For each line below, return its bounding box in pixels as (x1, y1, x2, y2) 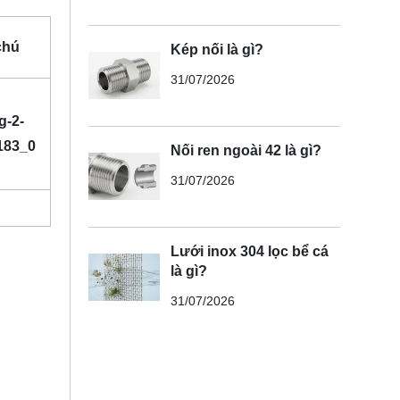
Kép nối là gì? (170, 41, 263, 57)
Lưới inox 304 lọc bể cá (170, 243, 329, 259)
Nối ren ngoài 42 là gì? (170, 142, 321, 158)
